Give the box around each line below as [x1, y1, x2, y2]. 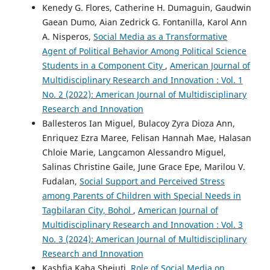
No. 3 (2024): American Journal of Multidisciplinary [42, 233, 246, 245]
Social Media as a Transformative [93, 31, 227, 43]
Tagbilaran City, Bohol [42, 204, 133, 216]
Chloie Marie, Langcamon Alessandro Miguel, [42, 146, 226, 159]
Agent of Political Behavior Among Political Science [42, 45, 246, 57]
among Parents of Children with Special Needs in [42, 190, 241, 202]
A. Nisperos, [42, 31, 93, 43]
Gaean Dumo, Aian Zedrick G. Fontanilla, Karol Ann [42, 16, 247, 28]
